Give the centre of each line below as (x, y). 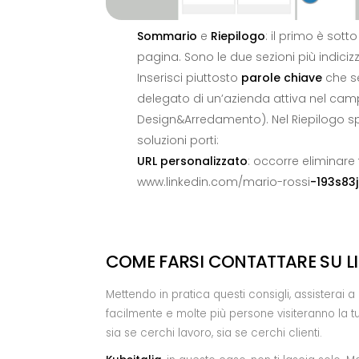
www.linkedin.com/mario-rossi (223, 182)
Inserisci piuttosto (189, 77)
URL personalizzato (192, 161)
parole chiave (281, 77)
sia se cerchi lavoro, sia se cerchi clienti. (214, 333)
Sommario (167, 36)
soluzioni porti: (177, 140)
